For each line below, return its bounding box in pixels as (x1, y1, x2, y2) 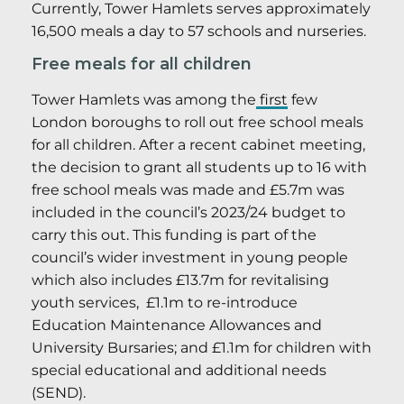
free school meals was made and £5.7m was (32, 181, 344, 199)
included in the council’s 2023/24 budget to (32, 204, 345, 222)
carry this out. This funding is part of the (32, 226, 317, 244)
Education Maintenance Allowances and (32, 317, 322, 335)
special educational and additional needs (32, 362, 326, 380)
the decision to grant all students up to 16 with (32, 159, 367, 177)
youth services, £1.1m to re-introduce (32, 294, 298, 312)
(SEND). (32, 384, 86, 402)
